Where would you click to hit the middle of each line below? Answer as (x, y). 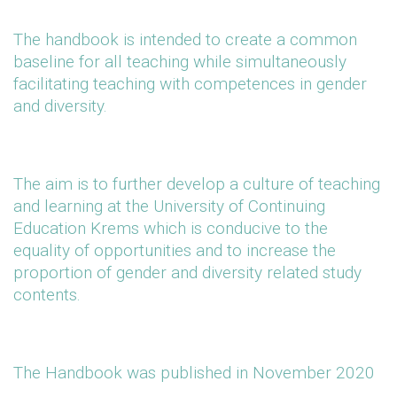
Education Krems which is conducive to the (171, 228)
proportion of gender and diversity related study (187, 272)
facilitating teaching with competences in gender (190, 84)
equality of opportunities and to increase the (175, 250)
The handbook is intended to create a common (185, 39)
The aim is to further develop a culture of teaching (197, 184)
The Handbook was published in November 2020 (194, 373)
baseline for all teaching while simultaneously (180, 62)
